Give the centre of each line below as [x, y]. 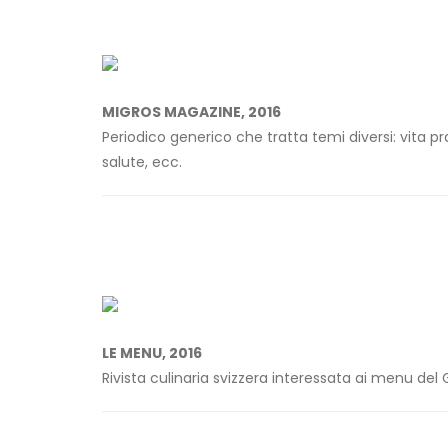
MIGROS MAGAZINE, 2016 [191, 112]
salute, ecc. [142, 162]
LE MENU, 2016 [152, 353]
